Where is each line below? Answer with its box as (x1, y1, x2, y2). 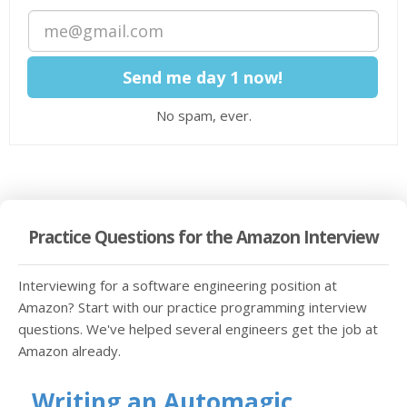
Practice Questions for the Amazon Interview (28, 225, 379, 248)
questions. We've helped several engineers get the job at (18, 320, 378, 338)
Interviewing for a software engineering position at (18, 276, 337, 294)
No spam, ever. (155, 106, 252, 124)
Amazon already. (18, 342, 121, 360)
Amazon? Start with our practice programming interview (18, 298, 367, 316)
